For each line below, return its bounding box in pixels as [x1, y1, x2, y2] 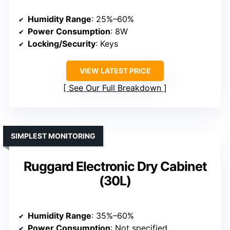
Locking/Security [28, 38, 95, 49]
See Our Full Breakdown [69, 82, 161, 93]
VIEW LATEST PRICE [79, 66, 151, 75]
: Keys [95, 38, 118, 49]
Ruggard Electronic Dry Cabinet [23, 158, 207, 174]
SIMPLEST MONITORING [11, 131, 95, 140]
